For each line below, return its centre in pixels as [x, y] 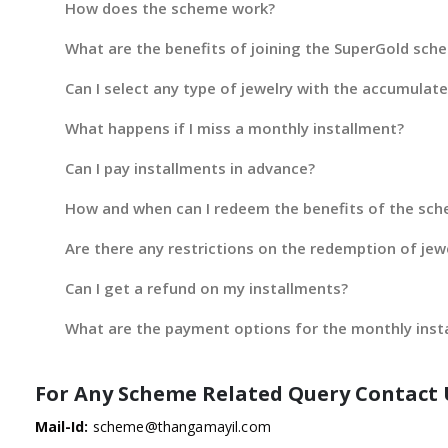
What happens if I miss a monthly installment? [234, 128]
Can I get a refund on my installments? [206, 288]
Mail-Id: [61, 426]
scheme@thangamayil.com [181, 426]
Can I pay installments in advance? [189, 168]
